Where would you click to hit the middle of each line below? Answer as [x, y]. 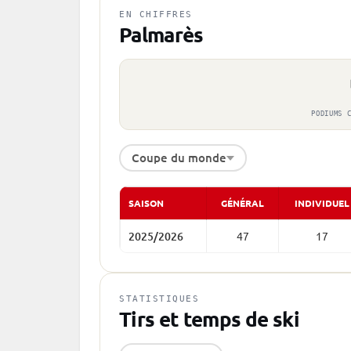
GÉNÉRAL [242, 203]
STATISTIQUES [159, 299]
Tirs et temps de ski [209, 318]
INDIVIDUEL [322, 203]
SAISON [146, 203]
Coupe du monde [179, 157]
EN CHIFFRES [156, 14]
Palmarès [161, 34]
